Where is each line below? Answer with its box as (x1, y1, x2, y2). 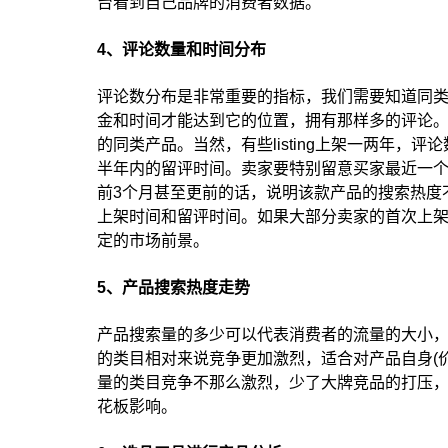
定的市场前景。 (97, 231, 209, 249)
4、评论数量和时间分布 (97, 40, 266, 58)
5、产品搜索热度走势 (97, 278, 250, 296)
